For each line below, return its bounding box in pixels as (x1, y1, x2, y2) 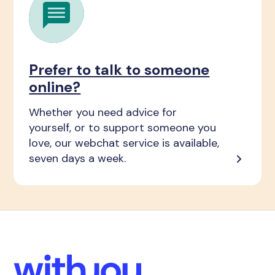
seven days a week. (29, 151, 126, 166)
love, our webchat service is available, (29, 136, 220, 150)
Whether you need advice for (29, 105, 177, 120)
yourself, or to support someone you (29, 120, 217, 135)
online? (29, 77, 81, 96)
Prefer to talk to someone (29, 60, 210, 79)
